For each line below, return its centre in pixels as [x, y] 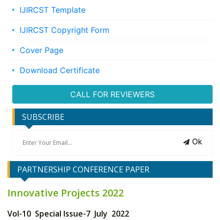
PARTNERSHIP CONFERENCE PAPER [83, 170]
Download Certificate [60, 70]
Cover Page [41, 50]
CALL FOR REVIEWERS [112, 95]
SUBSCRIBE [43, 117]
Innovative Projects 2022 [66, 193]
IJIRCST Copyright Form [65, 30]
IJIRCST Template [53, 10]
